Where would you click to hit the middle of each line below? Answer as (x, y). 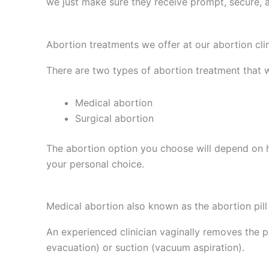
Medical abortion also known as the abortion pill (157, 206)
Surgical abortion (115, 118)
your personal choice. (95, 164)
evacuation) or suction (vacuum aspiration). (146, 247)
